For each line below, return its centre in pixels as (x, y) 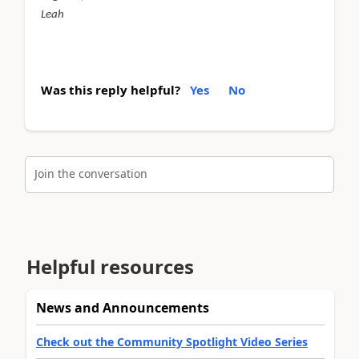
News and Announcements (123, 307)
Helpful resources (110, 266)
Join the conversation (91, 173)
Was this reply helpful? (111, 90)
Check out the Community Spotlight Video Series (172, 341)
